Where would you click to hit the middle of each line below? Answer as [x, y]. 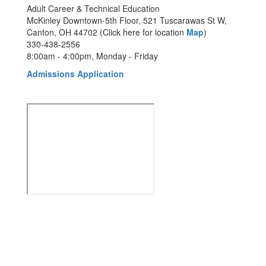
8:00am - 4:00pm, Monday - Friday [92, 56]
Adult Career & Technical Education [93, 8]
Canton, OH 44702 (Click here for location [107, 32]
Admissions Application [75, 74]
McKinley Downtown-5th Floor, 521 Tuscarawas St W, [127, 20]
